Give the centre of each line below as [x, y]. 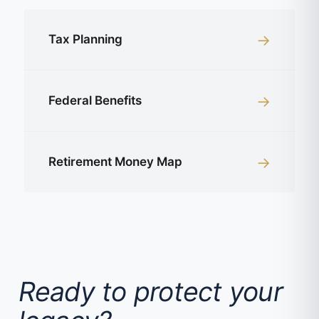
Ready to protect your [150, 292]
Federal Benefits [95, 101]
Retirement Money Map [115, 162]
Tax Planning [85, 40]
